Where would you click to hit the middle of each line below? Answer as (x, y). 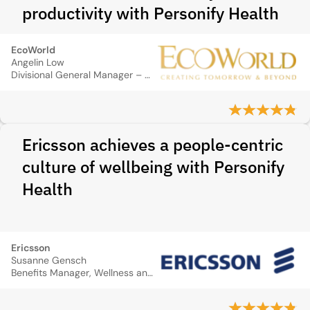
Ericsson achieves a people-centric (153, 145)
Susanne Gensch (49, 260)
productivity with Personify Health (151, 13)
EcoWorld (33, 50)
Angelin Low (38, 62)
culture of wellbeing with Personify (153, 167)
